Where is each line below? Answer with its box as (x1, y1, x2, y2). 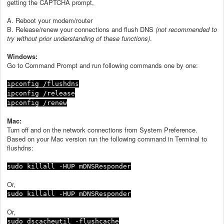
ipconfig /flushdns (7, 79, 79, 87)
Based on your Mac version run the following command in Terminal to (7, 133, 207, 143)
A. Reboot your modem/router (7, 15, 92, 25)
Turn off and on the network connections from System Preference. (7, 124, 197, 134)
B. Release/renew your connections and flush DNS (7, 24, 155, 34)
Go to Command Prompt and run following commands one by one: (7, 60, 198, 70)
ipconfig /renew (7, 98, 67, 106)
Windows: (7, 51, 37, 61)
